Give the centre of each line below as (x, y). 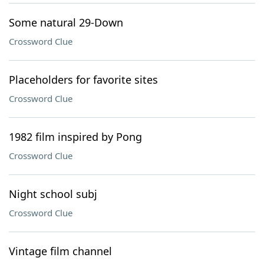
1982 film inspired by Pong (75, 137)
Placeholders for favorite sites (83, 80)
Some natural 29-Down (66, 22)
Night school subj (53, 194)
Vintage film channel (60, 251)
